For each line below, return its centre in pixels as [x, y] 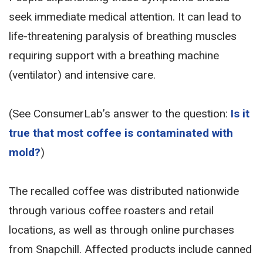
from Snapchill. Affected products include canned [130, 249]
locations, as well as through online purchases [122, 230]
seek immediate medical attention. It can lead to [125, 17]
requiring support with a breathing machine [114, 55]
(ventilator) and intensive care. [82, 75]
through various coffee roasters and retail [111, 210]
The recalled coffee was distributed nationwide [124, 191]
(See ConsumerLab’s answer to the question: [120, 114]
